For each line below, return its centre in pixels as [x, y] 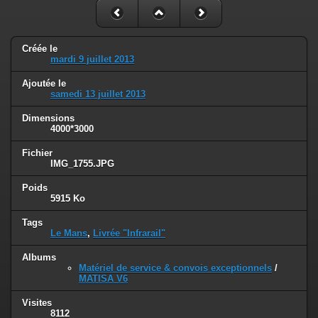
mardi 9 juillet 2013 [92, 60]
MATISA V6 [103, 278]
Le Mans [69, 233]
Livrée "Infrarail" [129, 233]
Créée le [40, 49]
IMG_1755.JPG [82, 164]
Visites [37, 302]
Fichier [37, 153]
